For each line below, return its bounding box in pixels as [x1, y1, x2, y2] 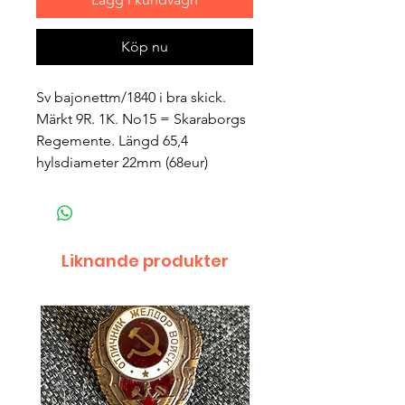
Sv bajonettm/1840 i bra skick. [36, 89, 226, 107]
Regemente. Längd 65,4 [36, 132, 188, 150]
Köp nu [121, 38, 168, 56]
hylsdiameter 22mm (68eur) [36, 154, 208, 172]
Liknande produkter [61, 250, 229, 273]
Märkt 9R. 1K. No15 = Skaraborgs [36, 110, 246, 128]
